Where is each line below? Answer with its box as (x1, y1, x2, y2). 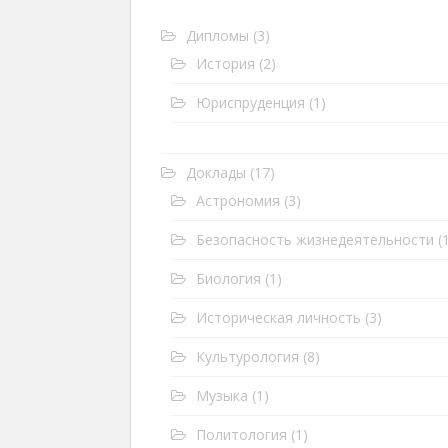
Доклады (186, 163, 246, 182)
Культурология (196, 347, 299, 366)
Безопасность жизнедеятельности (196, 230, 434, 249)
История (196, 54, 255, 73)
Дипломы (186, 26, 249, 45)
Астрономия (196, 191, 280, 210)
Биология (196, 269, 261, 288)
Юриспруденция (196, 93, 305, 112)
